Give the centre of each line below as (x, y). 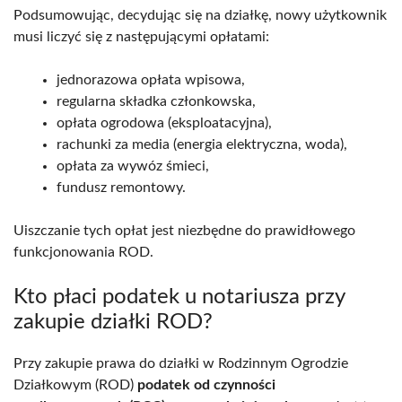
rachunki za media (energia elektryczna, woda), (202, 144)
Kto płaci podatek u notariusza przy (179, 297)
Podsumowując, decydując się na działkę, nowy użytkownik (200, 15)
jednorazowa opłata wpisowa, (151, 79)
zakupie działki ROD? (113, 322)
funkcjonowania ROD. (83, 252)
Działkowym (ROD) (75, 385)
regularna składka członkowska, (156, 101)
